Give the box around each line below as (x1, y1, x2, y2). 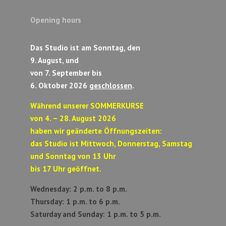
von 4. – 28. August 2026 (30, 114, 116, 124)
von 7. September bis (30, 68, 102, 78)
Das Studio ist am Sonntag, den (30, 43, 140, 53)
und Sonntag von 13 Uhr (30, 151, 116, 161)
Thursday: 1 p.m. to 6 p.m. (30, 197, 120, 207)
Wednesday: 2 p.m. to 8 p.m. (30, 184, 127, 194)
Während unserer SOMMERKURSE (30, 101, 144, 111)
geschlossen (89, 81, 132, 91)
